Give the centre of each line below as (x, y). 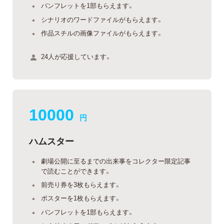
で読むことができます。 (76, 171)
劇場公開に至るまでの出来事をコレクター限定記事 (116, 161)
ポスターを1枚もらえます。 (81, 198)
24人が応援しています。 (76, 56)
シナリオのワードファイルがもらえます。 (102, 19)
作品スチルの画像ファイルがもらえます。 (102, 33)
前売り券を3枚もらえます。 (81, 184)
